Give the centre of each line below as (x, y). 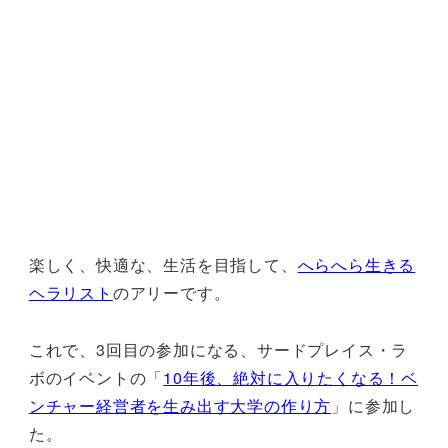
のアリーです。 (171, 292)
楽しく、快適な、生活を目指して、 (163, 264)
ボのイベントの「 (96, 377)
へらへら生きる (356, 264)
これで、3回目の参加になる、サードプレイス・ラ (218, 349)
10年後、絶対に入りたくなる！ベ (291, 377)
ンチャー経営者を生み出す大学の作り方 (180, 405)
